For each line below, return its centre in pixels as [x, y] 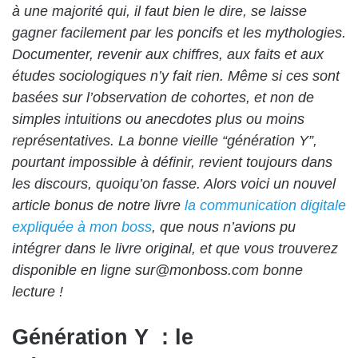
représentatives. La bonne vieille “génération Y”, [165, 141]
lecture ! [38, 292]
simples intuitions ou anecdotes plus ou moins [158, 119]
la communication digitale [265, 205]
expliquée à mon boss [82, 227]
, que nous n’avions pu [224, 227]
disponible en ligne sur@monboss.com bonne [157, 270]
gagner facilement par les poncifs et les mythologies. [179, 33]
